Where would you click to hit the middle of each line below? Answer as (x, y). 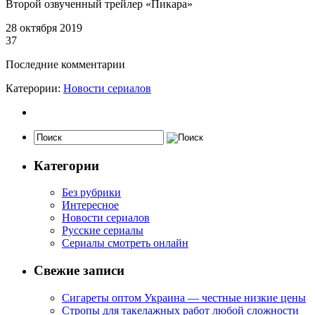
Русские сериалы (103, 231)
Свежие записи (79, 270)
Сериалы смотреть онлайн (125, 243)
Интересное (90, 205)
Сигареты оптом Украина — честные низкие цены (184, 297)
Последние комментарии (65, 64)
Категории (66, 165)
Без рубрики (91, 193)
